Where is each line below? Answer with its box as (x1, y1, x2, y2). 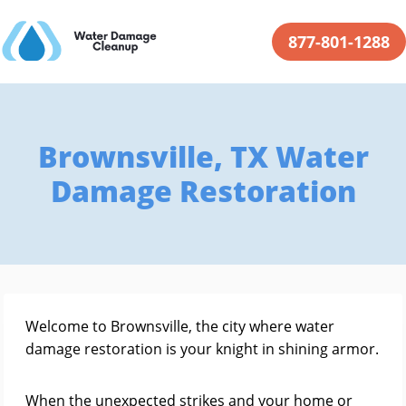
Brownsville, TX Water (37, 137, 369, 176)
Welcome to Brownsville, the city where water (25, 316, 334, 336)
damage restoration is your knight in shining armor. (25, 339, 379, 359)
